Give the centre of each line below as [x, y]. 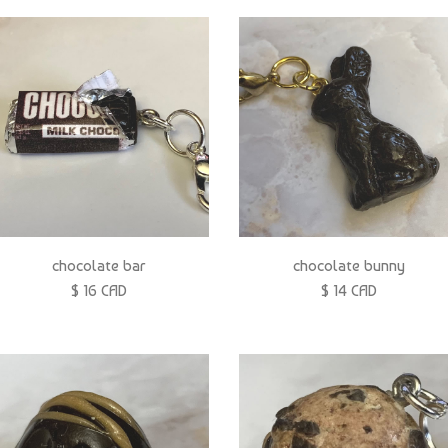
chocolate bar [99, 266]
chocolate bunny [349, 266]
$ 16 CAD [99, 291]
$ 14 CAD [349, 291]
